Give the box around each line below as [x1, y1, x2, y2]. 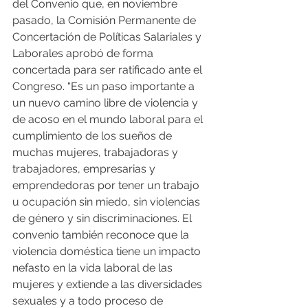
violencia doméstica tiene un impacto [12, 245, 203, 258]
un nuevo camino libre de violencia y [12, 96, 201, 109]
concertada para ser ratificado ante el [12, 63, 205, 76]
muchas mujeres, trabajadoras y [12, 146, 181, 159]
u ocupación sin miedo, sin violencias [12, 195, 203, 208]
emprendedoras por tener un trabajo [12, 179, 202, 192]
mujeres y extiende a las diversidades [12, 278, 205, 291]
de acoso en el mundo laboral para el [12, 113, 206, 126]
